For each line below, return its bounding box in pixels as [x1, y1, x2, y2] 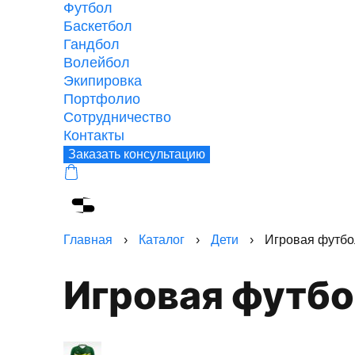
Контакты [63, 128, 124, 143]
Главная [63, 233, 113, 246]
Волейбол [63, 55, 130, 71]
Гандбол [63, 36, 120, 52]
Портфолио [63, 91, 140, 107]
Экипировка [63, 73, 142, 89]
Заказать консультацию [68, 147, 205, 161]
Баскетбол [63, 18, 132, 34]
